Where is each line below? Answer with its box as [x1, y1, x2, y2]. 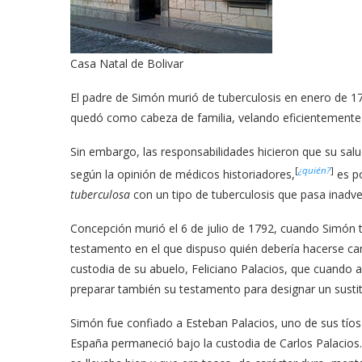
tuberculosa [70, 186, 130, 202]
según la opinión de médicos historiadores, [70, 166, 295, 182]
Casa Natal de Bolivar [70, 56, 183, 71]
